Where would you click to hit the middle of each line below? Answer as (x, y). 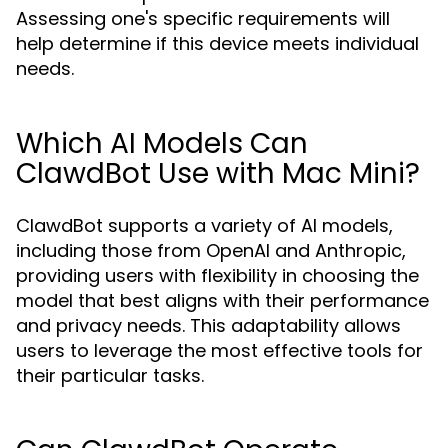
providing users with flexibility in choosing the (217, 275)
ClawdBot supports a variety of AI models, (204, 225)
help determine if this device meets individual (217, 43)
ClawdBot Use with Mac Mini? (218, 173)
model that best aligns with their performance (222, 300)
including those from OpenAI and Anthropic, (211, 250)
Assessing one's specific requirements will (203, 18)
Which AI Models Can (162, 143)
